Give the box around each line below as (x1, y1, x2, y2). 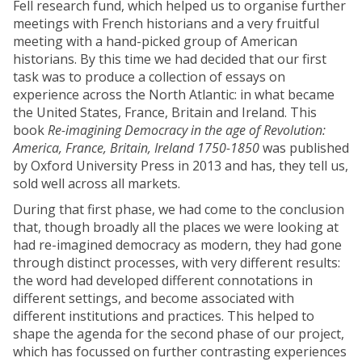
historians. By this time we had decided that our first (13, 50, 326, 69)
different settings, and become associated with (13, 289, 294, 308)
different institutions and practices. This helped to (13, 307, 314, 326)
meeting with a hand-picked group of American (13, 32, 297, 51)
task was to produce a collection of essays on (13, 68, 285, 86)
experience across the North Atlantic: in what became (13, 86, 335, 104)
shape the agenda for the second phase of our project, (13, 325, 344, 343)
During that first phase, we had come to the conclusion (13, 200, 344, 219)
